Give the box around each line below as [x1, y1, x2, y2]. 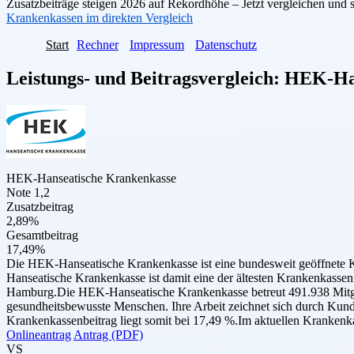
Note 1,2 [6, 186, 50, 200]
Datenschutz [195, 38, 257, 51]
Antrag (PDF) [73, 328, 143, 342]
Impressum [130, 38, 184, 51]
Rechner [77, 38, 119, 51]
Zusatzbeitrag [6, 200, 73, 214]
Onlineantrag [6, 328, 71, 342]
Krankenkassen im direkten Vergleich [6, 11, 193, 24]
